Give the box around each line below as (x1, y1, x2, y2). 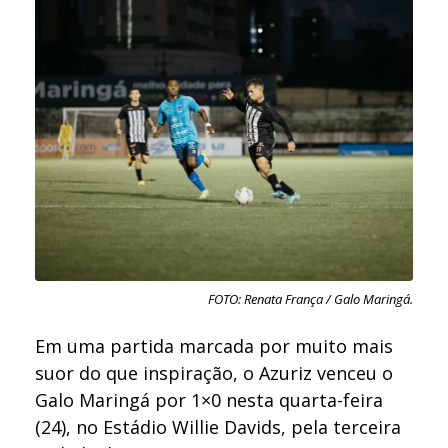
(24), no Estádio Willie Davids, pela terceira (35, 415, 402, 440)
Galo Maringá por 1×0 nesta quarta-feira (35, 388, 384, 413)
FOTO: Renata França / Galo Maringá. (207, 289, 413, 308)
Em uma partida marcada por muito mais (35, 334, 394, 359)
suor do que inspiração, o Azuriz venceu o (35, 361, 394, 386)
